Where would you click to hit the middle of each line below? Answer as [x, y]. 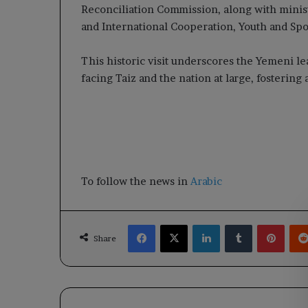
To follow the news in [136, 181]
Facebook [176, 224]
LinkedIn [238, 224]
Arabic [206, 181]
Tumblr [267, 224]
